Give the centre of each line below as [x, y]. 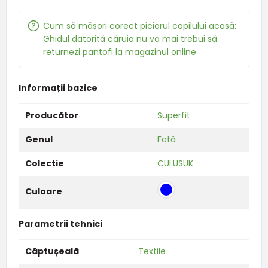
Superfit [173, 115]
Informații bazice [58, 88]
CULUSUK [175, 163]
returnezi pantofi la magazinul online [119, 52]
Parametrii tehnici [60, 223]
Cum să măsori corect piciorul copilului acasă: [139, 25]
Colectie [44, 163]
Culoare [43, 191]
